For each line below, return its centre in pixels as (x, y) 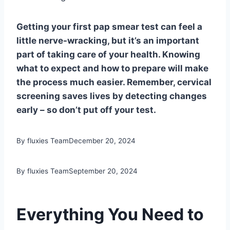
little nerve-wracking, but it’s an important (108, 41)
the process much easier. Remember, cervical (114, 82)
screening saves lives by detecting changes (112, 96)
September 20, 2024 (103, 171)
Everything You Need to (110, 214)
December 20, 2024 (102, 141)
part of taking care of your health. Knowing (108, 54)
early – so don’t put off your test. (86, 110)
